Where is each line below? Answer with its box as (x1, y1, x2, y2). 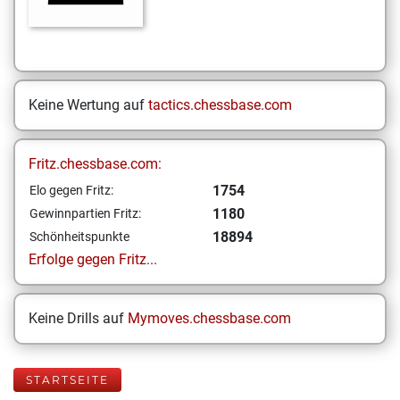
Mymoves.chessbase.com (128, 310, 291, 327)
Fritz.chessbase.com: (29, 155, 162, 172)
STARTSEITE (26, 373, 109, 387)
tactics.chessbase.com (148, 96, 292, 113)
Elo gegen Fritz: (29, 183, 113, 197)
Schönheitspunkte (29, 229, 129, 244)
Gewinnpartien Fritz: (29, 206, 141, 221)
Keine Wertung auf (29, 96, 148, 113)
